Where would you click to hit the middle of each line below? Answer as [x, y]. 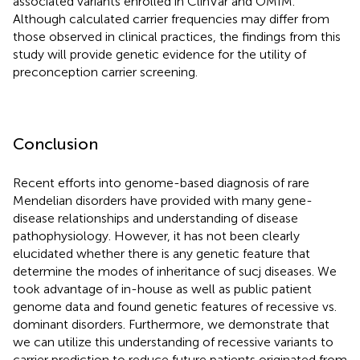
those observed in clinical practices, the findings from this [177, 36]
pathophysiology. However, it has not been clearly [156, 235]
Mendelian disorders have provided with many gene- [163, 200]
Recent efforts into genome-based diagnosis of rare [161, 182]
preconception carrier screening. [105, 72]
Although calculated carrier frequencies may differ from [171, 18]
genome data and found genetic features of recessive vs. [175, 306]
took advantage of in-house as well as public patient [162, 288]
